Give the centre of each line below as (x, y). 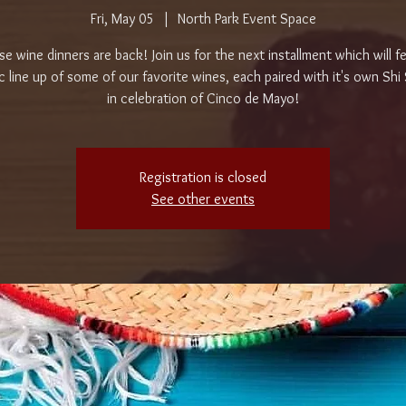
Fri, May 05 (122, 19)
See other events (203, 199)
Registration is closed (203, 177)
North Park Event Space (246, 19)
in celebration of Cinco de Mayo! (203, 98)
